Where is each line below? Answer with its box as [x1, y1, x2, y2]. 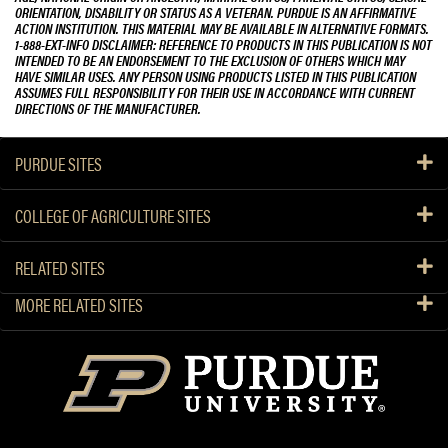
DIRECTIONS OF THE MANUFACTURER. [15, 98, 201, 118]
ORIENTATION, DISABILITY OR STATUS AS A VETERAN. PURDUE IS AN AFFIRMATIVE [15, 2, 416, 22]
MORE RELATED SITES [15, 291, 143, 317]
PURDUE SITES [15, 150, 102, 176]
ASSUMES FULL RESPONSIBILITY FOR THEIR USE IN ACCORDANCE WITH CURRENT [15, 82, 415, 102]
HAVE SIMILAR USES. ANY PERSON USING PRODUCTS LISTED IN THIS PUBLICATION [15, 66, 416, 86]
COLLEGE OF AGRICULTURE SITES [15, 202, 211, 228]
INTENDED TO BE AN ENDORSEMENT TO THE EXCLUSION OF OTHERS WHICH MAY [15, 50, 405, 70]
